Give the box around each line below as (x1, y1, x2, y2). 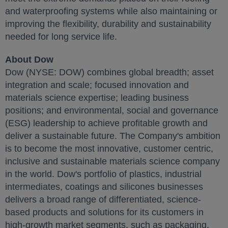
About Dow (5, 54, 53, 65)
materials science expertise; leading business (5, 93, 189, 103)
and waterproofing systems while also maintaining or (5, 6, 217, 16)
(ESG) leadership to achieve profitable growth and (5, 118, 208, 128)
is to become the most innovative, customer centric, (5, 144, 213, 154)
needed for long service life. (5, 32, 117, 42)
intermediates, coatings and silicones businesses (5, 182, 203, 192)
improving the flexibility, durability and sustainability (5, 19, 211, 29)
